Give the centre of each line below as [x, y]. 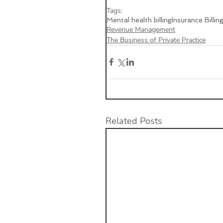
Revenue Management [141, 29]
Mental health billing [139, 20]
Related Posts [134, 121]
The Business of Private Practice [156, 40]
